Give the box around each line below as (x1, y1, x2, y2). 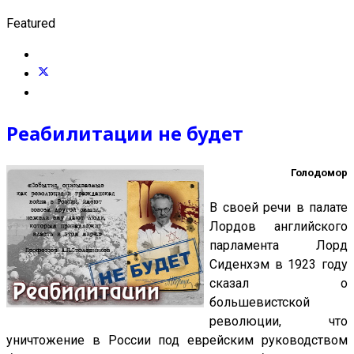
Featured (6, 15, 55, 31)
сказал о (209, 275, 348, 291)
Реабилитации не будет (6, 119, 243, 146)
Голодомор (291, 166, 348, 179)
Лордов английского (209, 218, 348, 234)
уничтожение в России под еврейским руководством (6, 332, 348, 348)
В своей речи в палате (209, 199, 348, 215)
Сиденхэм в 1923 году (209, 256, 348, 272)
